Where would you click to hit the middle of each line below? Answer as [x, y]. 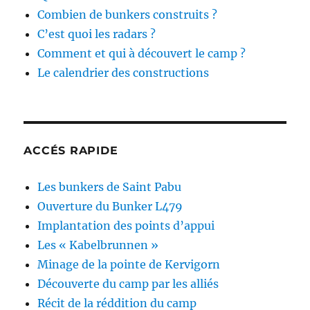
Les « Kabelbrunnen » [98, 245]
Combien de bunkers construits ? [128, 14]
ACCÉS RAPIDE [71, 150]
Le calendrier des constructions [124, 72]
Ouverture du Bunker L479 [110, 206]
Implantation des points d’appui [126, 225]
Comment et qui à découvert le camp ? [142, 53]
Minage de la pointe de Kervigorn [129, 264]
